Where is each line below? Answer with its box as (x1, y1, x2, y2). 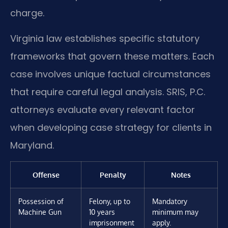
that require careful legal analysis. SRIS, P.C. (10, 85, 205, 98)
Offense (32, 170, 60, 180)
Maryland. (10, 138, 54, 152)
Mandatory (152, 196, 187, 206)
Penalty (99, 170, 126, 180)
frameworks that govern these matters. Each (10, 49, 214, 63)
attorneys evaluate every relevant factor (10, 103, 195, 116)
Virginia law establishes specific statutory (10, 32, 199, 45)
